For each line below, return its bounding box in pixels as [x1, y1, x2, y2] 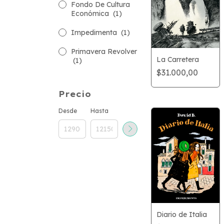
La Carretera [156, 55, 199, 64]
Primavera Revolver [71, 47, 137, 56]
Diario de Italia [156, 209, 207, 219]
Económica [71, 9, 111, 18]
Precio [58, 89, 91, 99]
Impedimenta [71, 28, 119, 37]
